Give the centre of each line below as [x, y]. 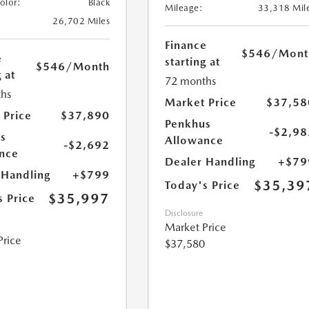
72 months [191, 81]
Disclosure [184, 213]
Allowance [195, 141]
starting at [193, 62]
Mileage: [184, 8]
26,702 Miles [81, 21]
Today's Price [203, 186]
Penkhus [188, 124]
